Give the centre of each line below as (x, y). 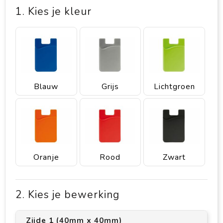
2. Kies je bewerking (67, 195)
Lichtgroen (174, 86)
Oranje (46, 158)
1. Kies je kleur (54, 11)
